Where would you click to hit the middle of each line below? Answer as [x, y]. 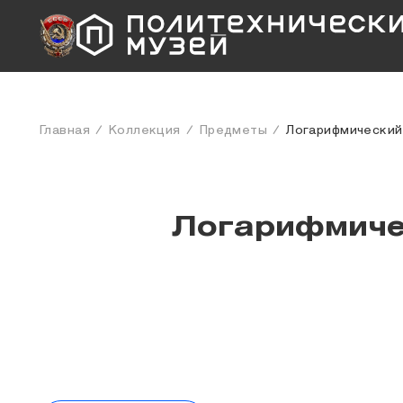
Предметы [233, 130]
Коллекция [144, 130]
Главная [65, 130]
